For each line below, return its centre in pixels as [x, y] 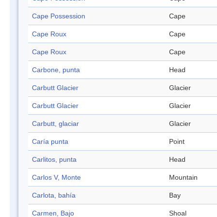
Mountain [183, 178]
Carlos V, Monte [56, 178]
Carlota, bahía [54, 195]
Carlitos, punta [54, 160]
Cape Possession [59, 16]
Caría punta [50, 142]
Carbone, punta [56, 70]
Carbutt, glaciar [55, 124]
